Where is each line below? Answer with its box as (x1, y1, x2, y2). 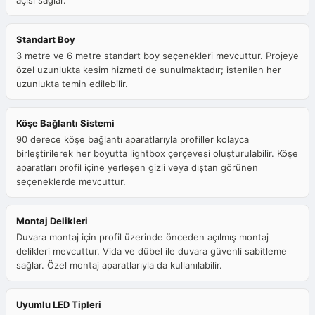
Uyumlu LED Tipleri (16, 299, 101, 311)
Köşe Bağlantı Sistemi (16, 117, 115, 129)
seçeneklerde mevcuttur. (16, 176, 126, 188)
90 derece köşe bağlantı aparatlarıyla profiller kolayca (16, 134, 249, 146)
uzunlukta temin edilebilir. (16, 78, 128, 90)
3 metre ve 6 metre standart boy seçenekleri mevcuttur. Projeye (16, 50, 299, 62)
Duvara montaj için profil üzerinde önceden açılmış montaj (16, 231, 269, 243)
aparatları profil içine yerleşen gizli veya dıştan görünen (16, 162, 258, 174)
